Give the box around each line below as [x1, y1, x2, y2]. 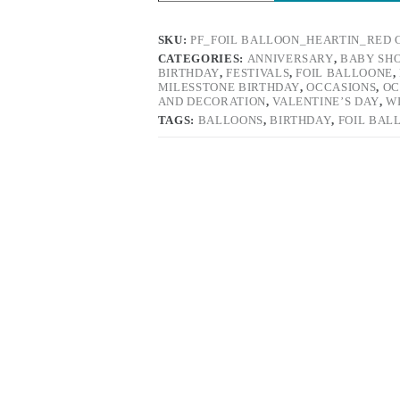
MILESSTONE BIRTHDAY [157, 80, 301, 95]
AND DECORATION [157, 95, 266, 109]
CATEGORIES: [157, 52, 247, 66]
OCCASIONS [306, 80, 377, 95]
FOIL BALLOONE [296, 66, 393, 80]
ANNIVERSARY [246, 52, 334, 66]
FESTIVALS [226, 66, 290, 80]
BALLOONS [197, 113, 263, 128]
